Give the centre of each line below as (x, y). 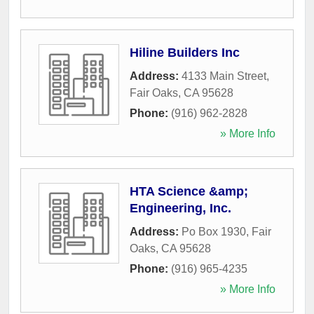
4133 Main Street (224, 76)
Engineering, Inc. (180, 208)
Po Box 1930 (214, 231)
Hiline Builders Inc (185, 52)
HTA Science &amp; (189, 191)
